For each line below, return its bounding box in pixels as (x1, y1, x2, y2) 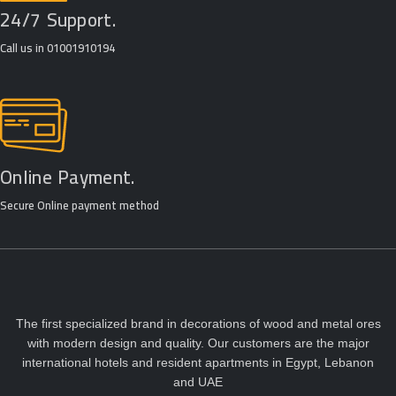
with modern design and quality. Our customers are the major (27, 336, 369, 351)
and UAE (173, 375, 223, 390)
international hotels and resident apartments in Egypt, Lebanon (22, 355, 374, 370)
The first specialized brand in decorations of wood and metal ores (15, 316, 381, 331)
